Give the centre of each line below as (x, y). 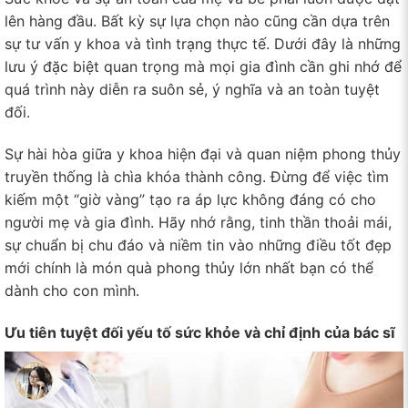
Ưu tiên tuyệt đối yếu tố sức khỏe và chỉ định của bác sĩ (200, 332)
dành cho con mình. (72, 291)
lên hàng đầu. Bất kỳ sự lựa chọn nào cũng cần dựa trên (197, 21)
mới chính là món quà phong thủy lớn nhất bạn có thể (189, 268)
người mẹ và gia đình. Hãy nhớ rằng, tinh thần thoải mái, (198, 223)
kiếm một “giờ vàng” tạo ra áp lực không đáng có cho (190, 200)
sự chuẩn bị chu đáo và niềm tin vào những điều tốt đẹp (198, 245)
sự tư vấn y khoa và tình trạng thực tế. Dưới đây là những (203, 44)
